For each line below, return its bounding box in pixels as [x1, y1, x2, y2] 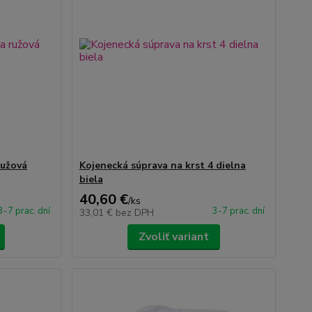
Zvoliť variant [138, 229, 209, 244]
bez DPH [115, 206, 154, 219]
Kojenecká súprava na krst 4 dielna [79, 159, 246, 172]
